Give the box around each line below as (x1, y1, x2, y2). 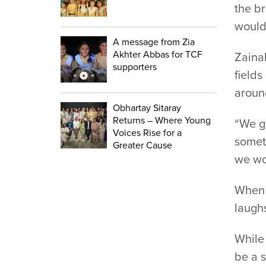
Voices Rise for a (113, 126, 182, 139)
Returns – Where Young (113, 114, 211, 126)
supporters (113, 61, 157, 73)
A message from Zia (113, 36, 195, 48)
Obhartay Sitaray (113, 102, 181, 114)
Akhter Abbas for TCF (113, 48, 202, 61)
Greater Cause (113, 139, 172, 151)
